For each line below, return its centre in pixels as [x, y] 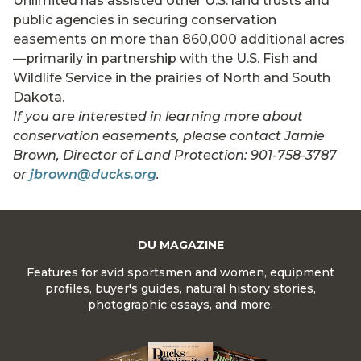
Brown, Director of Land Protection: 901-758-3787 [175, 156]
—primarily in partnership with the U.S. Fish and [165, 59]
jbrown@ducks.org [93, 175]
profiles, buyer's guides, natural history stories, [180, 289]
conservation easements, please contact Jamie [169, 136]
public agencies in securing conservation [145, 20]
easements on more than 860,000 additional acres [179, 39]
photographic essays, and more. [180, 305]
